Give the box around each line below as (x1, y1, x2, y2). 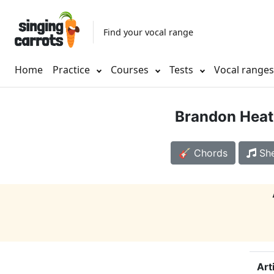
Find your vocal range (103, 26, 193, 38)
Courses (111, 63, 151, 77)
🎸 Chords (178, 147, 228, 160)
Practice (53, 63, 90, 77)
